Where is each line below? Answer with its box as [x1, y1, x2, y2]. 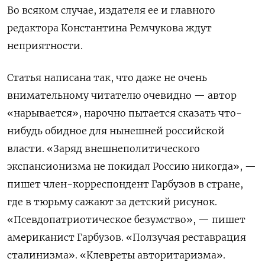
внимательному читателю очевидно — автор [7, 89, 237, 101]
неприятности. [7, 39, 83, 51]
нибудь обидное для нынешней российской [7, 124, 225, 137]
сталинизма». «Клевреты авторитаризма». [7, 248, 225, 261]
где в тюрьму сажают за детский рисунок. [7, 195, 217, 208]
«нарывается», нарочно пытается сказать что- [7, 106, 242, 119]
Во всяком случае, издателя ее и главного [7, 4, 215, 16]
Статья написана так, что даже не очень [7, 71, 207, 83]
